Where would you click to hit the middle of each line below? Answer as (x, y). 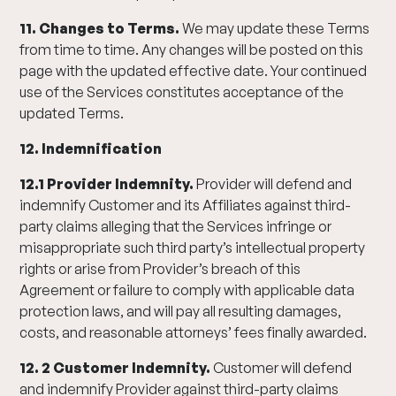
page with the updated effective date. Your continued (194, 71)
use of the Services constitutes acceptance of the (182, 92)
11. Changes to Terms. (100, 28)
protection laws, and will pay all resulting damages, (181, 311)
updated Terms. (72, 113)
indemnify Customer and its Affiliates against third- (186, 205)
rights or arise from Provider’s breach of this (160, 269)
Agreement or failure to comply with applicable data (187, 290)
